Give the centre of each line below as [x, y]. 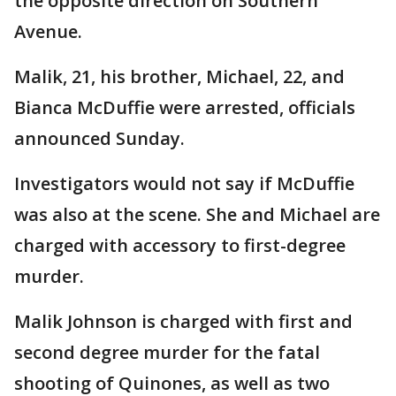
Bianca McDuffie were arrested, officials [185, 107]
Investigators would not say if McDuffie [184, 183]
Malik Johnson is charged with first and [183, 321]
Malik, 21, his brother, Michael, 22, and [179, 76]
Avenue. [48, 31]
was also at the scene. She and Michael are [197, 214]
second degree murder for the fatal [167, 352]
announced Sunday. [99, 138]
